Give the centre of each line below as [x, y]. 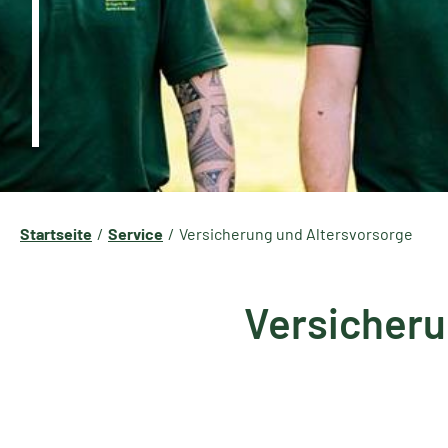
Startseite [56, 233]
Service [135, 233]
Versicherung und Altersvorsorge [296, 233]
